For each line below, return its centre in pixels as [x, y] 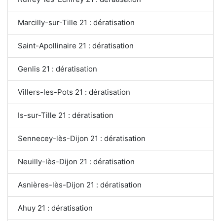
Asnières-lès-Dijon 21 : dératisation [80, 184]
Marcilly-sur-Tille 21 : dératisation [76, 22]
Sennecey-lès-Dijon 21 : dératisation [82, 138]
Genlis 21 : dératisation [57, 69]
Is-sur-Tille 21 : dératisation [66, 115]
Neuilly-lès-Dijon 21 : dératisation [76, 161]
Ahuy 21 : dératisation [55, 208]
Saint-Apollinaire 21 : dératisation [76, 45]
